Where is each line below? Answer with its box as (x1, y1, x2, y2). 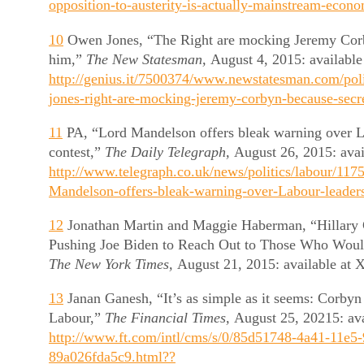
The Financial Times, (105, 310, 234, 327)
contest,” (49, 143, 105, 160)
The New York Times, (49, 255, 177, 272)
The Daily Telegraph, (105, 143, 234, 160)
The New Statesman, (86, 50, 210, 67)
